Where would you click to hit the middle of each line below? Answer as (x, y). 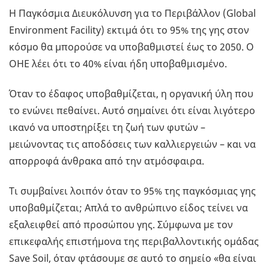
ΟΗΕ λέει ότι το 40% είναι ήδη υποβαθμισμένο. (118, 64)
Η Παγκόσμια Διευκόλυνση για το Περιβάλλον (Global (132, 14)
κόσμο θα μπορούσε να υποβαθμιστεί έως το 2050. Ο (131, 47)
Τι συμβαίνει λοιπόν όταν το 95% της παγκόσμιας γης (132, 191)
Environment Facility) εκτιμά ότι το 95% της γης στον (129, 30)
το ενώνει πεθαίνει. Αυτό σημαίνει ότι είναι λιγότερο (132, 111)
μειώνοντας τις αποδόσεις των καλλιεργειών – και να (132, 144)
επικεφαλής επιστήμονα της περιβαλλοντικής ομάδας (134, 242)
